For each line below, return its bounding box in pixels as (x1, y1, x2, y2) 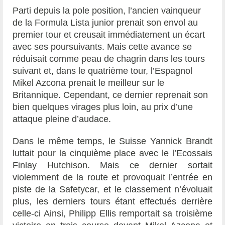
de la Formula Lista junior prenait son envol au (13, 17, 198, 28)
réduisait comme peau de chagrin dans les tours (13, 53, 205, 64)
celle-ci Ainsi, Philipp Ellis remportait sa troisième (13, 208, 212, 218)
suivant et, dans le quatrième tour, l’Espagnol (13, 65, 193, 76)
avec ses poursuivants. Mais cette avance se (13, 41, 192, 52)
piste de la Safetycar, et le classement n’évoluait (13, 184, 212, 194)
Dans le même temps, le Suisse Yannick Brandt (13, 136, 212, 146)
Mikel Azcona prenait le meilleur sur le (13, 77, 165, 88)
